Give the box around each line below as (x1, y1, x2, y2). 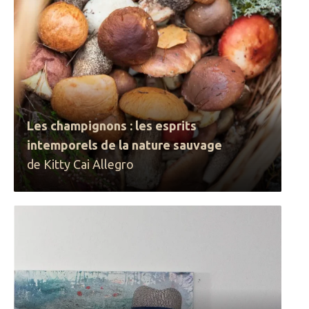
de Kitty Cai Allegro (27, 157, 134, 171)
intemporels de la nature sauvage (27, 138, 223, 152)
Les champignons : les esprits (27, 119, 197, 132)
